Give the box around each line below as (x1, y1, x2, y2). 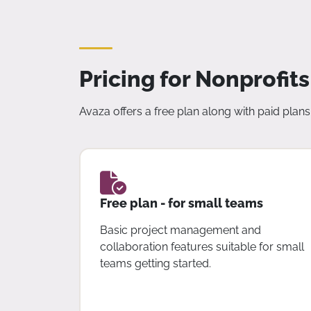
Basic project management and (99, 223, 261, 237)
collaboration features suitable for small (99, 239, 304, 253)
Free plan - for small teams (99, 195, 263, 210)
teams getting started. (99, 256, 211, 270)
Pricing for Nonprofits (79, 66, 310, 92)
